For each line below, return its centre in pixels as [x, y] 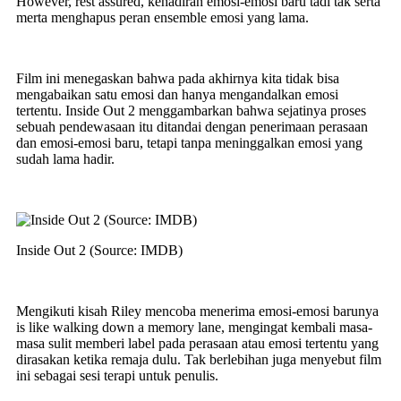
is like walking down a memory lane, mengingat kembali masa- [194, 327]
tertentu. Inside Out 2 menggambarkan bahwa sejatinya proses [191, 110]
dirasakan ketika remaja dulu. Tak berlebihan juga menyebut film [199, 359]
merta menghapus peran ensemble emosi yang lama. [164, 17]
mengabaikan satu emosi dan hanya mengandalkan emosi [177, 94]
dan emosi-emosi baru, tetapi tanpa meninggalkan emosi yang [189, 142]
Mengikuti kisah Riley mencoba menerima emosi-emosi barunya [197, 311]
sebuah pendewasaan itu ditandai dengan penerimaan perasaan [192, 126]
